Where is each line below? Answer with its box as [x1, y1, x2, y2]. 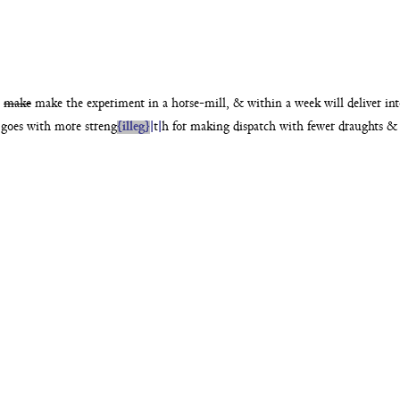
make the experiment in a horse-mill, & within [31, 96, 286, 111]
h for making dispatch [162, 120, 279, 134]
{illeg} [117, 120, 150, 134]
